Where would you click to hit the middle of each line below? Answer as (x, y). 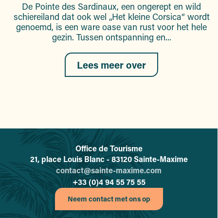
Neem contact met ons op (109, 199)
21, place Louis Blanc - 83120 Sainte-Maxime (109, 159)
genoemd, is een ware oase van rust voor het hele (111, 27)
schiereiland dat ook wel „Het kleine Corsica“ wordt (111, 17)
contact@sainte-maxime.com (109, 170)
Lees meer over (111, 65)
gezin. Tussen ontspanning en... (111, 37)
